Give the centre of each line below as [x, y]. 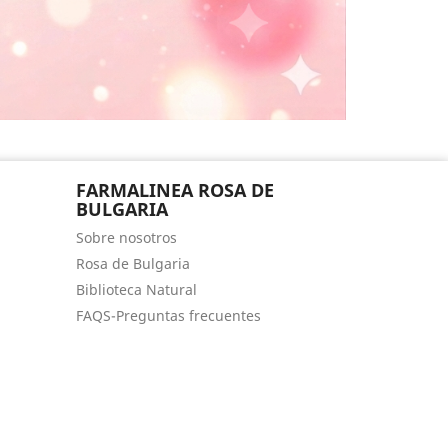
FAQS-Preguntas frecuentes [168, 316]
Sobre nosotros [126, 238]
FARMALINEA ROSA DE [175, 190]
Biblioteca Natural [136, 290]
